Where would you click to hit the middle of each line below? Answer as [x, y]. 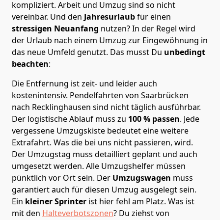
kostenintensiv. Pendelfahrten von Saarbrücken [100, 95]
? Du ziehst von [141, 213]
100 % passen [153, 119]
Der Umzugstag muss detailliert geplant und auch [105, 154]
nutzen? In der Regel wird [148, 28]
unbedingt [184, 52]
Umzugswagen [143, 178]
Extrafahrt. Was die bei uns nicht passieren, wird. [102, 142]
